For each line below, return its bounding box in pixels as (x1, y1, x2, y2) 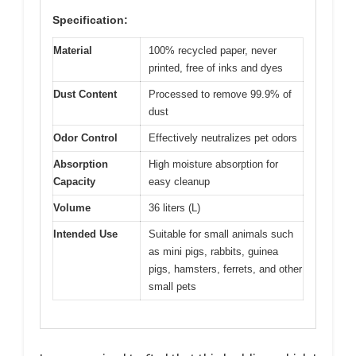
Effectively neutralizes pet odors (149, 132, 297, 145)
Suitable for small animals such (149, 228, 293, 241)
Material (53, 44, 92, 57)
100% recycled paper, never (149, 44, 277, 57)
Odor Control (53, 132, 118, 145)
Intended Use (53, 228, 118, 241)
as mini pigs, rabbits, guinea (149, 246, 278, 258)
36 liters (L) (149, 202, 200, 215)
